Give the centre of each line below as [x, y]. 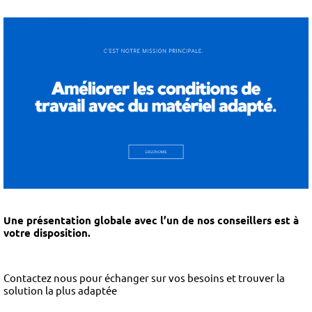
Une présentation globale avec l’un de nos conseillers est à [151, 220]
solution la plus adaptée [60, 290]
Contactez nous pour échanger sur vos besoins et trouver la [144, 277]
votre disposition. [47, 232]
